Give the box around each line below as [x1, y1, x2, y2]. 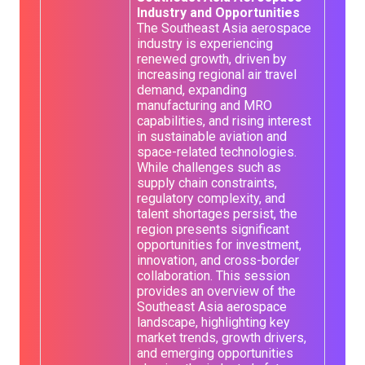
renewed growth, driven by [137, 51, 287, 67]
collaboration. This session [137, 268, 290, 284]
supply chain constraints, [137, 175, 277, 191]
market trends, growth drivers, [137, 330, 306, 345]
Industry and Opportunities [137, 5, 300, 20]
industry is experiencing [137, 36, 273, 51]
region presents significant [137, 222, 289, 237]
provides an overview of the [137, 284, 296, 299]
